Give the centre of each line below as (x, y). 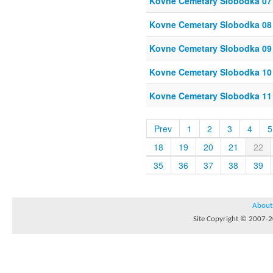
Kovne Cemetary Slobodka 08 (211, 25)
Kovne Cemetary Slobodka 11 (211, 96)
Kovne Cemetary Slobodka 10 (211, 72)
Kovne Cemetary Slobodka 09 (211, 48)
